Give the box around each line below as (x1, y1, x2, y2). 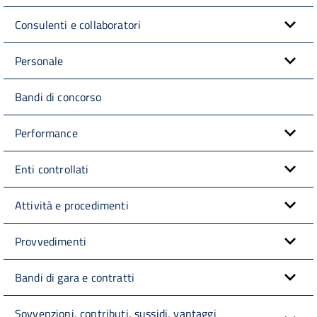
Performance (15, 124, 78, 142)
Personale (15, 52, 64, 69)
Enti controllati (15, 160, 89, 178)
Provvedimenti (15, 232, 87, 250)
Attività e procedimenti (15, 196, 129, 214)
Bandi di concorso (15, 88, 101, 105)
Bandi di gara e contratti (15, 268, 134, 286)
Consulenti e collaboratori (15, 16, 142, 33)
